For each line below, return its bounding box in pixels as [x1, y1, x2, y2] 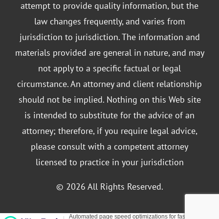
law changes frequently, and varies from [34, 15, 185, 27]
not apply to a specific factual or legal [38, 62, 181, 74]
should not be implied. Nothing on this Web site [18, 93, 201, 105]
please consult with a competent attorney [31, 140, 188, 152]
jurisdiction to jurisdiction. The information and [19, 31, 200, 43]
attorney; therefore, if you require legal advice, [22, 125, 197, 136]
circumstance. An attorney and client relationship [17, 78, 202, 89]
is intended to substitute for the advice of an [24, 109, 195, 121]
